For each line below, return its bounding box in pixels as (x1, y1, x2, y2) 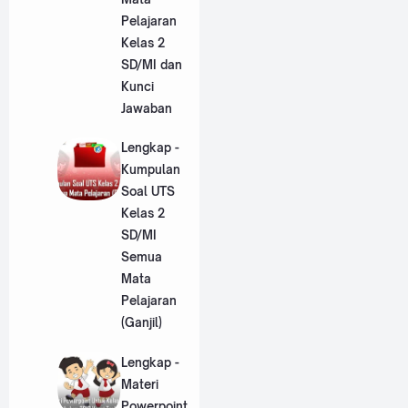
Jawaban (120, 100, 172, 116)
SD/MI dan (120, 56, 182, 72)
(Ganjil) (120, 315, 162, 331)
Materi (120, 376, 158, 392)
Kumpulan (120, 162, 180, 178)
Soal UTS (120, 184, 175, 199)
